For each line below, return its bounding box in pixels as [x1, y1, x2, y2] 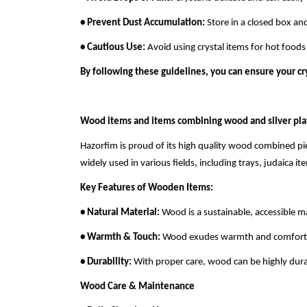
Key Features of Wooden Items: [80, 183, 213, 193]
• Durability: [80, 257, 132, 267]
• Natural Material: [80, 208, 160, 218]
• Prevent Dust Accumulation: [80, 18, 205, 28]
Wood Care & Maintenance [80, 282, 195, 292]
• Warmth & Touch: [80, 232, 160, 243]
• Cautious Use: [80, 42, 145, 53]
